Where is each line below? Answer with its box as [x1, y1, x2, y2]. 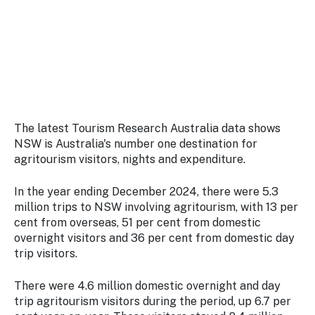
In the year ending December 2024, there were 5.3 [14, 185, 278, 198]
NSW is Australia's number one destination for [14, 137, 257, 150]
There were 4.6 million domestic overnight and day [14, 279, 281, 292]
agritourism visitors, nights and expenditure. [14, 153, 245, 166]
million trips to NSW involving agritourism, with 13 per [14, 200, 298, 214]
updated [48, 14, 86, 25]
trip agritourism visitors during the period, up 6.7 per [14, 295, 291, 308]
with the [48, 28, 85, 39]
